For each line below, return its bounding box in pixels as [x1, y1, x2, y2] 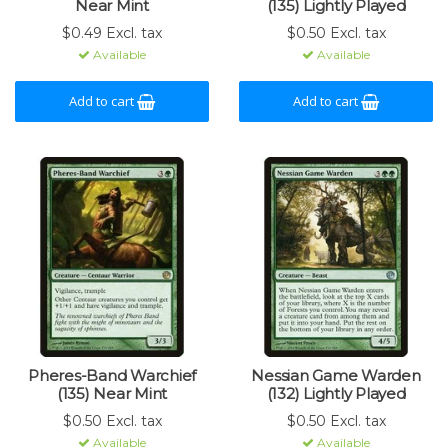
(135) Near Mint [56, 384, 168, 403]
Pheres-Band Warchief [28, 366, 196, 385]
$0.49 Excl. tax [62, 24, 162, 42]
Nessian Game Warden [251, 366, 421, 385]
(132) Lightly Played [266, 384, 406, 403]
